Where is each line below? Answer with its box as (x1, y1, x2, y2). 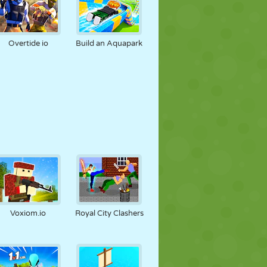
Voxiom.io (10, 209, 46, 218)
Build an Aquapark (76, 39, 143, 48)
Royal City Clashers (74, 209, 144, 218)
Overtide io (8, 39, 48, 48)
